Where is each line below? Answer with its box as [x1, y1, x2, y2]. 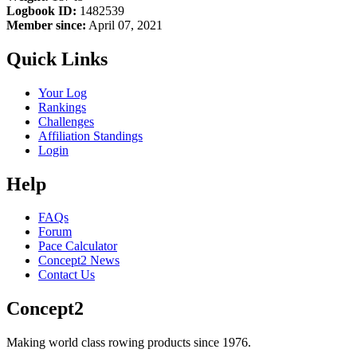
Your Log [38, 85, 87, 100]
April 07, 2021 [86, 18, 163, 32]
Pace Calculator [38, 239, 117, 253]
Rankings [38, 100, 86, 114]
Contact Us [38, 268, 95, 282]
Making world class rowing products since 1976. [6, 335, 251, 350]
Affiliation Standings [38, 128, 143, 143]
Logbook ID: [6, 3, 76, 18]
